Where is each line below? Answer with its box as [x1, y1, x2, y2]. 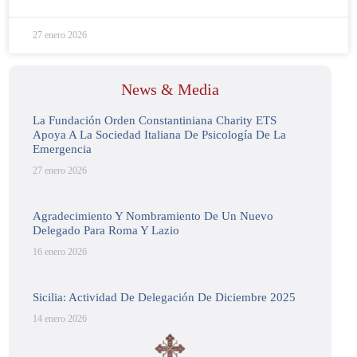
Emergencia [33, 143, 92, 156]
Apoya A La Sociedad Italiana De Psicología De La [33, 128, 287, 142]
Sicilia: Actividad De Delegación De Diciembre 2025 [33, 291, 296, 304]
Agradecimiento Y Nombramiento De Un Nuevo [33, 210, 274, 223]
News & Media [120, 80, 219, 99]
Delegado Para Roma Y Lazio [33, 224, 180, 237]
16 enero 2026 [33, 246, 88, 258]
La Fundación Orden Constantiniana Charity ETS [33, 114, 277, 127]
